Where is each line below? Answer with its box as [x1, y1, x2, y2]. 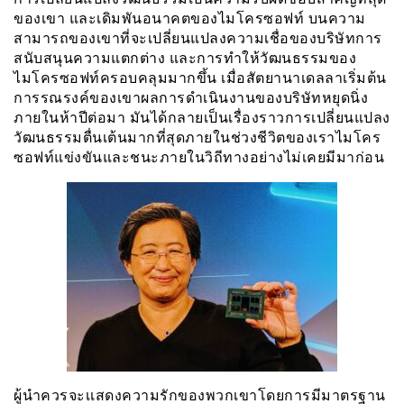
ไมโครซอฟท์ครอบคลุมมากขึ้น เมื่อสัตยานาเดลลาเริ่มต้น [14, 69, 387, 87]
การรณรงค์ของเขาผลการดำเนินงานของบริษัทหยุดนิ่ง [14, 88, 368, 106]
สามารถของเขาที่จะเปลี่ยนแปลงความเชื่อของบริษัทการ [14, 29, 382, 47]
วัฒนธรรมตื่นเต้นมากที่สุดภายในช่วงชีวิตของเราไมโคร [14, 128, 381, 146]
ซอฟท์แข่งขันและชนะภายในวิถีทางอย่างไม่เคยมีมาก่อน [14, 148, 384, 166]
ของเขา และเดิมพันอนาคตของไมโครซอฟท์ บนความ [14, 9, 366, 27]
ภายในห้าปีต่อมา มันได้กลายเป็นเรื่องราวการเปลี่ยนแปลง [14, 108, 390, 126]
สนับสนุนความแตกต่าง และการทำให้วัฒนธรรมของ [14, 49, 356, 67]
